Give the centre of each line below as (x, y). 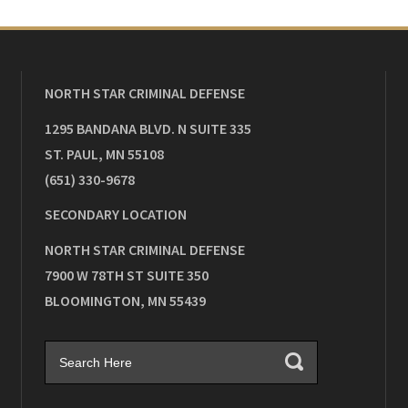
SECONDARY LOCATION (116, 214)
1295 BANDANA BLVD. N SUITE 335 (148, 128)
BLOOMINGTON (92, 301)
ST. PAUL (71, 154)
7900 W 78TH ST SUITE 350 (127, 275)
